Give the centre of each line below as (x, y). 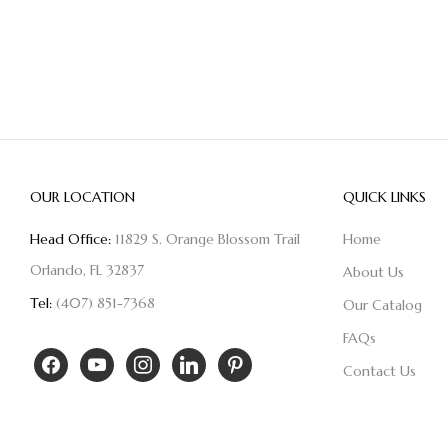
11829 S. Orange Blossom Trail (205, 238)
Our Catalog (382, 304)
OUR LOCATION (82, 196)
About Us (373, 271)
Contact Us (379, 370)
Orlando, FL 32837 (87, 269)
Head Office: (70, 238)
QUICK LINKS (384, 196)
